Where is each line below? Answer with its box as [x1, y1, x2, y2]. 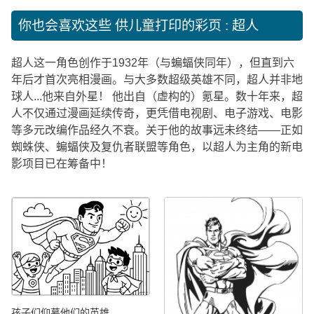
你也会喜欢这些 [18, 18, 115, 34]
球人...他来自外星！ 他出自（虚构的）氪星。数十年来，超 [11, 90, 303, 103]
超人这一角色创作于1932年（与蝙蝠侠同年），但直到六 [11, 57, 294, 69]
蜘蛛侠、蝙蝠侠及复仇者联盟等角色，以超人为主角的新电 [11, 141, 303, 153]
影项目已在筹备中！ [11, 158, 112, 170]
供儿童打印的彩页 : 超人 [115, 18, 259, 34]
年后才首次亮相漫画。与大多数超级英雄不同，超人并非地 [11, 74, 303, 86]
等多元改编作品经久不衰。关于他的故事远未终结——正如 [11, 124, 303, 137]
